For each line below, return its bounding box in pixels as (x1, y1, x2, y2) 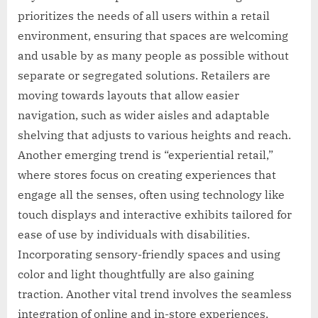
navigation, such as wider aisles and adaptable (18, 107, 270, 122)
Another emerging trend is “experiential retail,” (18, 147, 273, 162)
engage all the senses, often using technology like (18, 187, 285, 202)
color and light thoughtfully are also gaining (18, 266, 254, 281)
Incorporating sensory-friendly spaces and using (18, 246, 280, 261)
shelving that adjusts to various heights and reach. (18, 127, 291, 142)
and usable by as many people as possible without (18, 48, 289, 62)
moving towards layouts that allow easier (18, 87, 239, 102)
